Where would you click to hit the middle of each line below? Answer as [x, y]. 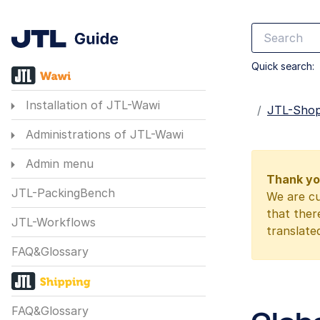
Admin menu [57, 164]
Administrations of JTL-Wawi [102, 135]
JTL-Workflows [54, 222]
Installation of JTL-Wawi [91, 105]
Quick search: [283, 66]
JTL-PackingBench [63, 193]
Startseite [279, 110]
